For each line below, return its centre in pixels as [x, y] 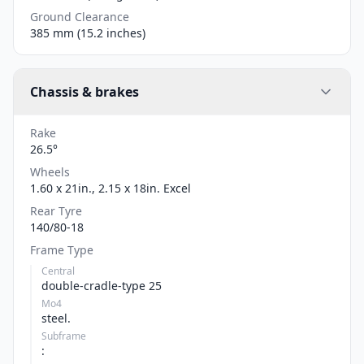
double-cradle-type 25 [102, 285]
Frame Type [62, 249]
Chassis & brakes [84, 91]
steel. [56, 318]
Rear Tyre [56, 210]
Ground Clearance [80, 16]
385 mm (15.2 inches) [88, 32]
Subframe [64, 336]
